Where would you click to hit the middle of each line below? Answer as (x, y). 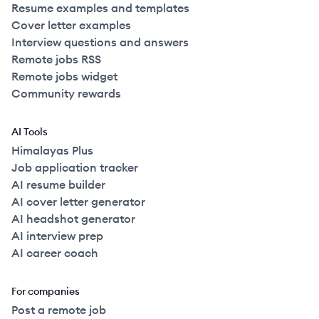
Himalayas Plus (52, 150)
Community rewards (66, 93)
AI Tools (30, 132)
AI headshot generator (73, 219)
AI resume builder (58, 184)
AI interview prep (57, 236)
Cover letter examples (71, 25)
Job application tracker (75, 167)
